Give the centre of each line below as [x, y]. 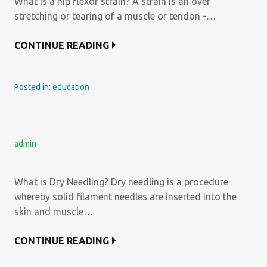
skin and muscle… [54, 212]
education [71, 87]
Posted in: [33, 87]
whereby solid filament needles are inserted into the [125, 197]
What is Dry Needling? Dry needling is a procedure [121, 182]
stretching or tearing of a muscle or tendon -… [115, 16]
